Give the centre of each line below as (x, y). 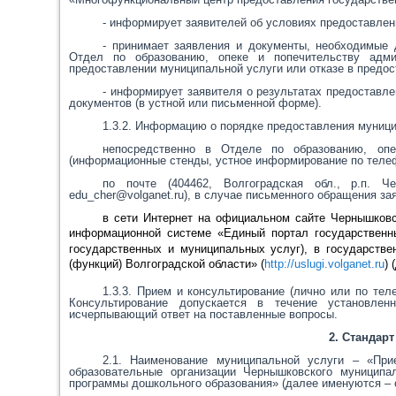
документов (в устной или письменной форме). (196, 103)
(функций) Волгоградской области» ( (167, 264)
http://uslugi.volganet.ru (325, 264)
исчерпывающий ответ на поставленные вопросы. (204, 314)
